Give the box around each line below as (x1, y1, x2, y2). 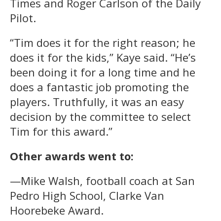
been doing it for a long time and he (10, 64, 195, 79)
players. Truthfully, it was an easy (10, 94, 184, 109)
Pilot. (10, 10, 36, 25)
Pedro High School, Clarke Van (10, 187, 164, 203)
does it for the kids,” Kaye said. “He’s (10, 49, 196, 65)
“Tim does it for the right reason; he (10, 35, 195, 50)
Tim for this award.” (10, 123, 112, 139)
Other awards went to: (10, 148, 134, 163)
